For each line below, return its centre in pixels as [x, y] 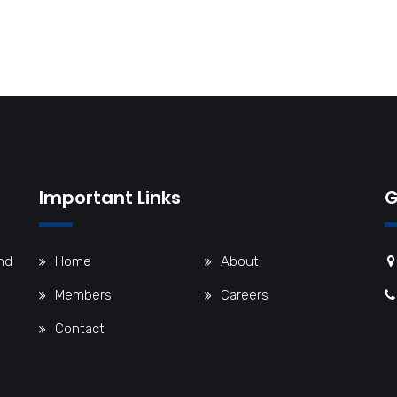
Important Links [110, 198]
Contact [80, 329]
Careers [245, 296]
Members [83, 296]
